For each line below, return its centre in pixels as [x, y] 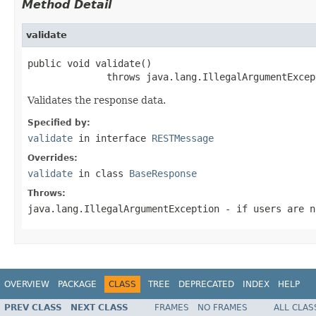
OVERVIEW [27, 284]
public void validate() [90, 63]
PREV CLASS [33, 308]
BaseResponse [163, 173]
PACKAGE [77, 284]
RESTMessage [183, 138]
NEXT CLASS [99, 308]
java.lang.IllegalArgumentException [123, 208]
